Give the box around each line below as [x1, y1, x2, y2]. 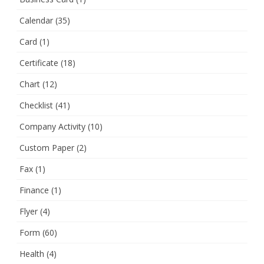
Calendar [19, 14, 53, 26]
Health [19, 247, 44, 259]
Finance [19, 184, 49, 196]
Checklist [19, 99, 53, 111]
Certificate [19, 57, 58, 68]
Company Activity [19, 120, 85, 132]
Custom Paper [19, 141, 74, 153]
